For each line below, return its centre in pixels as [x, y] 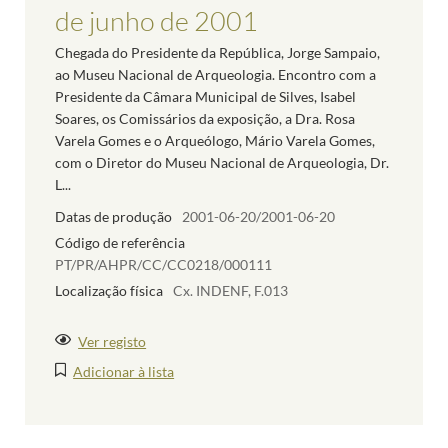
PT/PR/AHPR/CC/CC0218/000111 [163, 264]
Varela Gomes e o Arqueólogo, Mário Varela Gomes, [215, 141]
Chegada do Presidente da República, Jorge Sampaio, [217, 53]
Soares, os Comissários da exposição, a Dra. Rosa [205, 119]
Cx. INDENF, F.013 [230, 290]
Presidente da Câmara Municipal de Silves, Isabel [205, 97]
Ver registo [112, 341]
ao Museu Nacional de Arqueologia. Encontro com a [215, 75]
